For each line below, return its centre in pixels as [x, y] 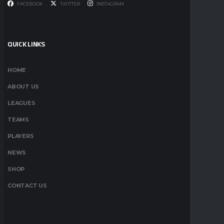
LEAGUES [21, 103]
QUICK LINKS [26, 44]
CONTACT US [27, 186]
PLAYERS [21, 136]
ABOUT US [23, 87]
